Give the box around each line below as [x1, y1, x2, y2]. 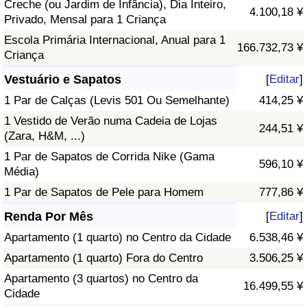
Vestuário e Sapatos [4, 73, 121, 87]
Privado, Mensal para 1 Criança [4, 13, 166, 27]
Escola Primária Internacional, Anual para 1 [4, 34, 225, 47]
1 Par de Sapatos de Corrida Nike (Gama [4, 150, 214, 164]
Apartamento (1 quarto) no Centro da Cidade [4, 231, 231, 245]
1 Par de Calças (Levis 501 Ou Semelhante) [4, 94, 230, 108]
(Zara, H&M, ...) [4, 130, 85, 143]
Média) [4, 165, 39, 179]
